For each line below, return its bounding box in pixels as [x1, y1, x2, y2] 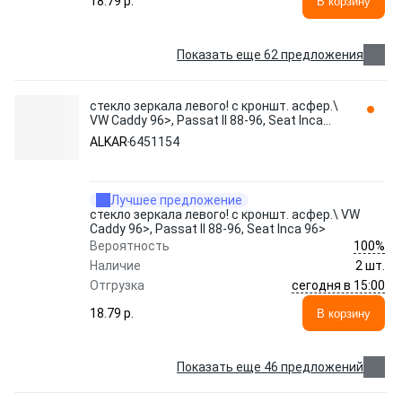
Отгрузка [90, 278, 144, 293]
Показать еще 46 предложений [177, 360, 363, 374]
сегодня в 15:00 [292, 277, 385, 293]
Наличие [90, 258, 141, 273]
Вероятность [90, 239, 170, 253]
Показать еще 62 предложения [177, 48, 363, 62]
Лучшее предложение [110, 193, 242, 207]
